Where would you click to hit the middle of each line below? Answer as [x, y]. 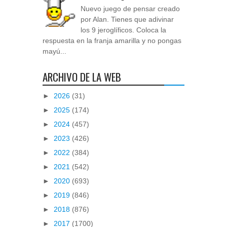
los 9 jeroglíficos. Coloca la [123, 30]
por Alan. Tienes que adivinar [127, 19]
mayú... [54, 51]
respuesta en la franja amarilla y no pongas [112, 40]
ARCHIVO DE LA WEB [82, 77]
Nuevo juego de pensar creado [130, 8]
